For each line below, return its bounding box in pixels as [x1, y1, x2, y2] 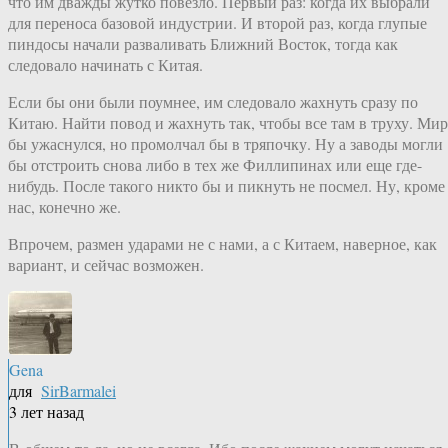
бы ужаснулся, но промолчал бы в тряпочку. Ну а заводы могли [8, 133, 443, 155]
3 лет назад [9, 401, 84, 423]
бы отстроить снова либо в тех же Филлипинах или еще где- [8, 154, 422, 176]
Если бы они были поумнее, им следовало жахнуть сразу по [8, 91, 418, 113]
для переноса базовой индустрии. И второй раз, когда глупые [8, 12, 427, 34]
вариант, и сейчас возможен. [8, 254, 204, 276]
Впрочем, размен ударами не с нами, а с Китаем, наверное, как [8, 233, 437, 255]
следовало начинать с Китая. [8, 54, 203, 76]
